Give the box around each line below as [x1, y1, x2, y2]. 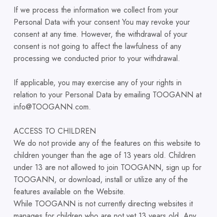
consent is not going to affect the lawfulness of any [14, 41, 181, 52]
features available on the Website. [14, 186, 125, 198]
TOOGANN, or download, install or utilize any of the [14, 174, 188, 186]
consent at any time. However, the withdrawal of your [14, 29, 187, 40]
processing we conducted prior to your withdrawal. [14, 53, 180, 64]
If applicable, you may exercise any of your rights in [14, 77, 182, 89]
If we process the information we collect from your [14, 4, 178, 16]
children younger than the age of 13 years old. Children [14, 150, 196, 161]
